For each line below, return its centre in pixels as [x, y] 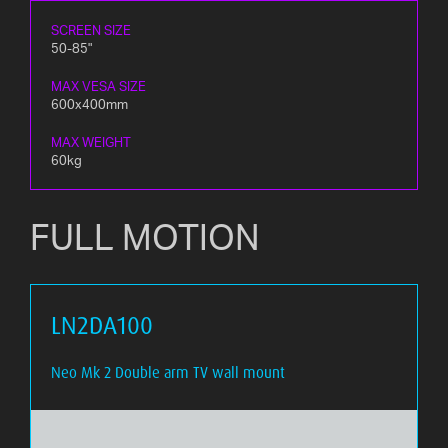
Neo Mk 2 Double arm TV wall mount [168, 372]
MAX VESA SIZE [98, 85]
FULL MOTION [145, 236]
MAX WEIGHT [91, 141]
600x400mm [89, 103]
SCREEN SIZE [91, 29]
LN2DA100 [102, 324]
